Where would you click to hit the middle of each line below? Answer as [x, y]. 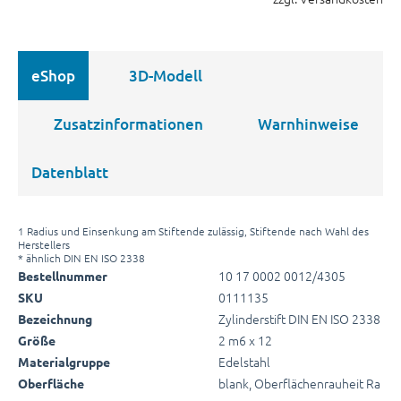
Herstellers [44, 244]
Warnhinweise [306, 124]
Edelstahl [244, 361]
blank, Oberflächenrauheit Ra [299, 383]
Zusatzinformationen [127, 124]
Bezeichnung [55, 318]
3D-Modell [164, 75]
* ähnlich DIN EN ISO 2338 [81, 257]
